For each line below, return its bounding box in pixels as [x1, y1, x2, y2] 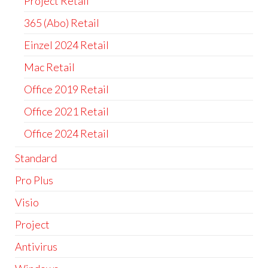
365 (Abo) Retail [24, 16, 99, 29]
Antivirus [15, 239, 57, 253]
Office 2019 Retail [24, 82, 109, 96]
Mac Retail [24, 60, 75, 74]
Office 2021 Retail [24, 104, 109, 118]
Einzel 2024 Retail [24, 38, 109, 51]
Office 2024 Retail [24, 126, 109, 140]
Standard [15, 151, 57, 165]
